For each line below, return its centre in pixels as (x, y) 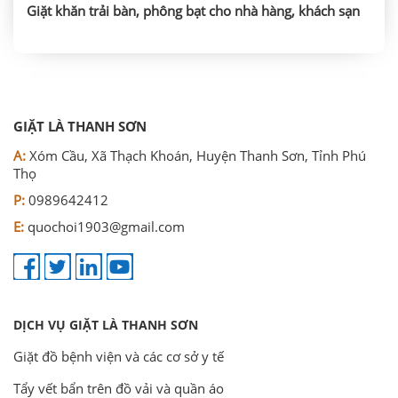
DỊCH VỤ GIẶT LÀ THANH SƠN (106, 324)
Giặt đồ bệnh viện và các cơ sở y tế (119, 356)
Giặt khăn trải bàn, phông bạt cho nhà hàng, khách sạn (193, 11)
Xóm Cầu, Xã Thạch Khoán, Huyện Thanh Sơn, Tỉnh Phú (196, 156)
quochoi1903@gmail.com (106, 227)
